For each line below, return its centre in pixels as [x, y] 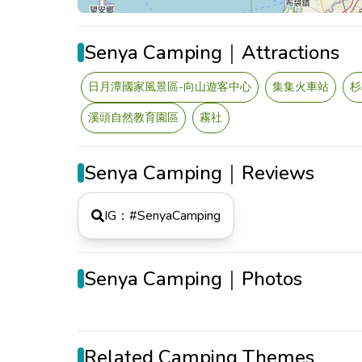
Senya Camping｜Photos [193, 279]
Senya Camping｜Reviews [199, 173]
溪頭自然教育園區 [133, 118]
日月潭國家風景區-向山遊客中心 [170, 87]
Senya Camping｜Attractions [212, 53]
